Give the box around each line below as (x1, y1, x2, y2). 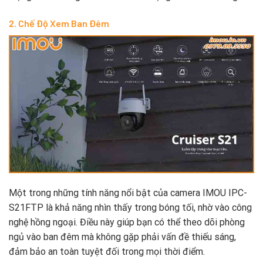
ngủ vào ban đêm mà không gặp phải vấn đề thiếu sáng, (9, 231, 236, 242)
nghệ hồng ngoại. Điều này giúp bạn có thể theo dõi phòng (9, 216, 245, 228)
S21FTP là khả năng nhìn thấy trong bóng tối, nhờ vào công (9, 201, 252, 213)
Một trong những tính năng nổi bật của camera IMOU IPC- (9, 187, 247, 198)
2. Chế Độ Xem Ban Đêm (9, 17, 109, 29)
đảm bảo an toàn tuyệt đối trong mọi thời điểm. (9, 245, 205, 257)
